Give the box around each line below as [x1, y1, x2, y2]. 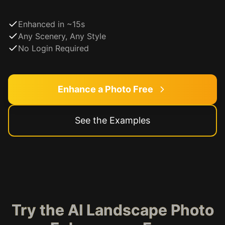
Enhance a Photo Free [58, 84, 153, 94]
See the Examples [75, 115, 150, 126]
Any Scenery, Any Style [18, 31, 106, 41]
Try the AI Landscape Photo [11, 201, 214, 219]
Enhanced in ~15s [18, 19, 85, 29]
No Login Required [18, 43, 89, 53]
